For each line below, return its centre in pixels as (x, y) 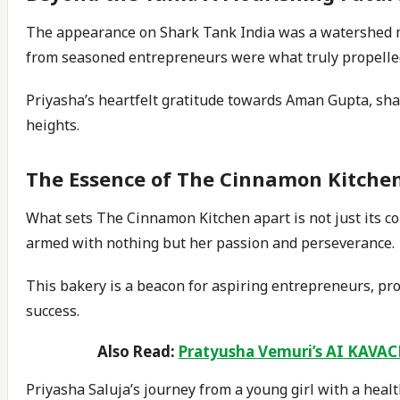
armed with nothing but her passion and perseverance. (210, 243)
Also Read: (138, 351)
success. (53, 311)
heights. (53, 125)
